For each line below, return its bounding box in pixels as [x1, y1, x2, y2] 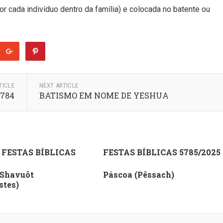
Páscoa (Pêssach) [103, 169, 174, 180]
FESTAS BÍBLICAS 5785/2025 [103, 147, 221, 157]
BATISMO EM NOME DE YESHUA [39, 90, 169, 101]
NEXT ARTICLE [39, 82, 79, 89]
